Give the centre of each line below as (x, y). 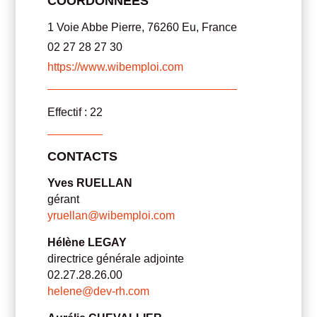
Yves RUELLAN (90, 183)
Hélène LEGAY (87, 242)
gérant (64, 199)
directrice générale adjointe (116, 258)
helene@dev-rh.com (99, 291)
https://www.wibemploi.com (116, 67)
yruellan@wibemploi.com (111, 215)
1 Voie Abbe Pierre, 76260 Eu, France (143, 27)
